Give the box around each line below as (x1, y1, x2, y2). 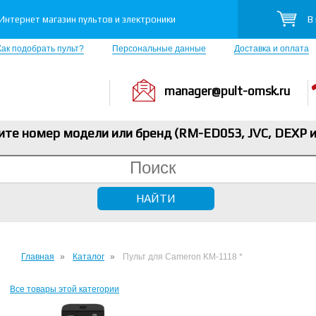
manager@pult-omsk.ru (164, 84, 290, 98)
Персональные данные (112, 44, 206, 54)
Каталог (73, 252, 104, 262)
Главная (21, 252, 54, 262)
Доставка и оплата (234, 44, 309, 54)
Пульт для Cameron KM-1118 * (123, 252, 243, 262)
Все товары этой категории (10, 284, 119, 294)
